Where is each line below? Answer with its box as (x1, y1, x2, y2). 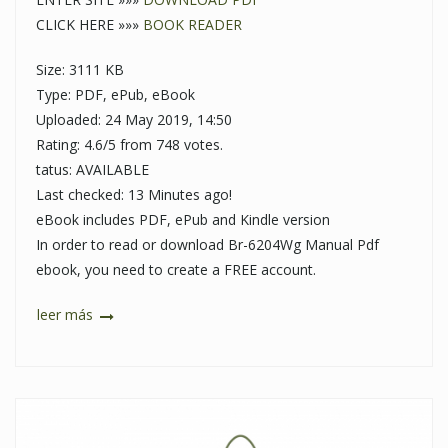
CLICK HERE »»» (36, 15, 143, 35)
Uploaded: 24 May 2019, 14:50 (36, 110, 232, 130)
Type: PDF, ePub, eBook (36, 85, 195, 105)
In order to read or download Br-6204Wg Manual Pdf (36, 235, 379, 255)
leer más (37, 305, 97, 325)
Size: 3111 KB (36, 60, 124, 80)
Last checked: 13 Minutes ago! (36, 185, 232, 205)
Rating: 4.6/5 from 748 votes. (36, 135, 223, 155)
